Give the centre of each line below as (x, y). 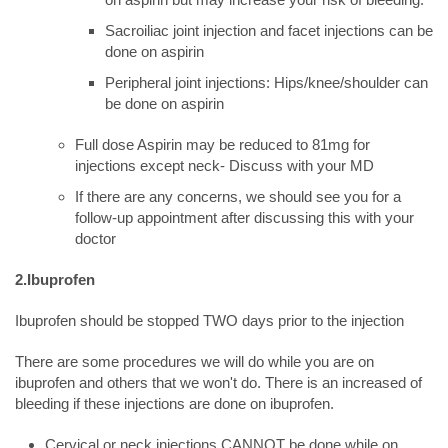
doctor (95, 238)
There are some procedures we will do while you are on (194, 361)
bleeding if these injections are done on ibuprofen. (174, 403)
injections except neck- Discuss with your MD (224, 165)
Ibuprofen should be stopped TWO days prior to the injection (209, 320)
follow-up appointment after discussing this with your (244, 217)
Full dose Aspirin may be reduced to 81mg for (222, 144)
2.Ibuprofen (55, 279)
